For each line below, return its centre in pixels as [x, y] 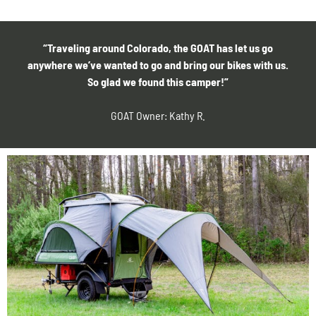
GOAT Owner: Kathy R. [158, 116]
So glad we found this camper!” [158, 82]
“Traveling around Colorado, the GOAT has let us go [158, 48]
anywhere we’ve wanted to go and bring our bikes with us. [158, 65]
